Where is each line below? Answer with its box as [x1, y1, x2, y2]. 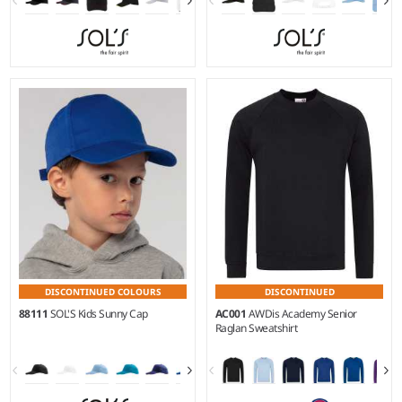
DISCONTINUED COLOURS [44, 285, 162, 299]
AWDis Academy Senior [248, 306, 357, 322]
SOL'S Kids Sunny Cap [49, 306, 148, 322]
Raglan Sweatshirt [214, 320, 298, 336]
